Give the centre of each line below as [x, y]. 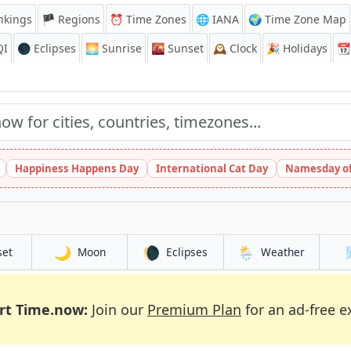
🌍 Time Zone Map [297, 19]
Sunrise [120, 48]
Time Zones [155, 19]
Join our [118, 309]
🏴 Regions [71, 19]
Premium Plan [194, 309]
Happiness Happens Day [77, 168]
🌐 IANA [217, 19]
